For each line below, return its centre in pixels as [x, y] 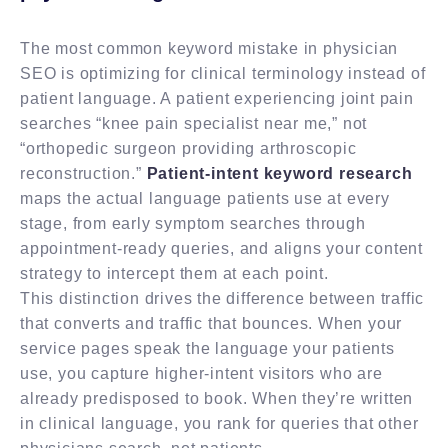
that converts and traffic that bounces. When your [211, 323]
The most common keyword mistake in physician [209, 48]
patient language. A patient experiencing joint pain [217, 98]
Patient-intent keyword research [279, 173]
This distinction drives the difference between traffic [222, 298]
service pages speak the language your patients [207, 348]
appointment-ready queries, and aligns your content [221, 248]
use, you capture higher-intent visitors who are [201, 373]
